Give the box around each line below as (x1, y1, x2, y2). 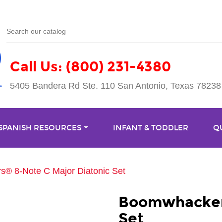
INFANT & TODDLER (112, 123, 188, 132)
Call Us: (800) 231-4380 (9, 58, 171, 75)
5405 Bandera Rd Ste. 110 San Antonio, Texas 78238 (9, 81, 221, 91)
